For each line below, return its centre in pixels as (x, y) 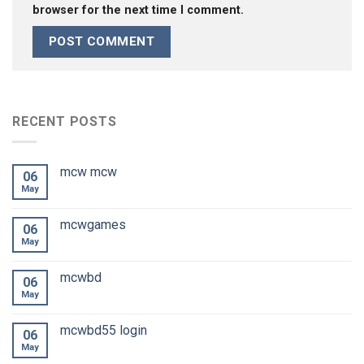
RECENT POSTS (65, 122)
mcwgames (93, 224)
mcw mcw (89, 171)
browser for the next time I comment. (138, 11)
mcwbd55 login (104, 330)
